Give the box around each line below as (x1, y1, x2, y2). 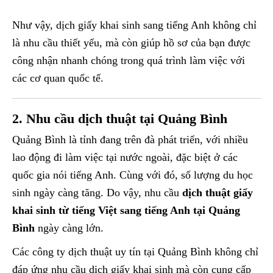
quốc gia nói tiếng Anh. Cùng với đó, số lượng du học (12, 169, 253, 182)
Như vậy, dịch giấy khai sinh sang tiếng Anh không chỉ (12, 19, 257, 32)
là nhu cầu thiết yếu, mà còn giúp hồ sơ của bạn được (12, 37, 250, 49)
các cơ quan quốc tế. (12, 72, 104, 85)
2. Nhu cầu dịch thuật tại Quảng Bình (12, 111, 227, 127)
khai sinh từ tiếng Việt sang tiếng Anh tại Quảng (12, 204, 240, 217)
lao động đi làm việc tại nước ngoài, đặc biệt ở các (12, 151, 238, 164)
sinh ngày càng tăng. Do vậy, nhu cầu (12, 186, 182, 199)
